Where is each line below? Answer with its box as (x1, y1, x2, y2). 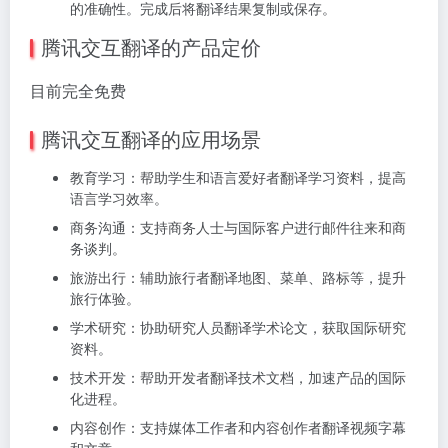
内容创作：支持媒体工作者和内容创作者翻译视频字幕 (70, 416, 406, 437)
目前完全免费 (30, 78, 126, 102)
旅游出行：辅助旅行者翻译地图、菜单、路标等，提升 (70, 266, 406, 287)
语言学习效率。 (70, 187, 168, 208)
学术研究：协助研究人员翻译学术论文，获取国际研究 (70, 316, 406, 337)
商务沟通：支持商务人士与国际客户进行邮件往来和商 (70, 216, 406, 237)
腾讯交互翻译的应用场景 (41, 123, 261, 153)
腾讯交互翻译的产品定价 (41, 31, 261, 61)
